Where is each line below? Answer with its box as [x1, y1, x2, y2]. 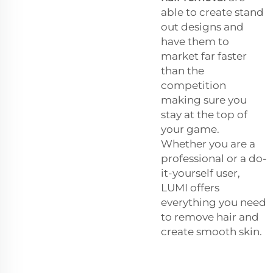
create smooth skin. [161, 225, 262, 238]
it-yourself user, [161, 166, 240, 179]
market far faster [161, 49, 247, 62]
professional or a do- [161, 152, 267, 165]
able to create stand [161, 5, 264, 18]
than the [161, 64, 204, 77]
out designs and [161, 20, 244, 33]
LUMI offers [161, 181, 219, 194]
